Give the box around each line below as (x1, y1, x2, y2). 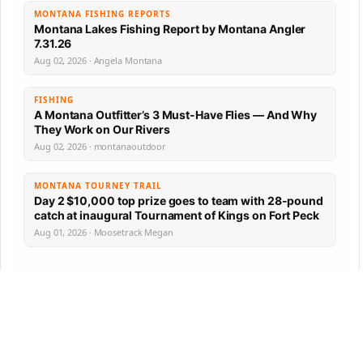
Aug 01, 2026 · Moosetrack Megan (34, 225, 173, 238)
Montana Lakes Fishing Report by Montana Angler (34, 21, 306, 36)
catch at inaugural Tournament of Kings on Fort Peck (34, 207, 319, 222)
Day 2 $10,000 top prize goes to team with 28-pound (34, 193, 323, 207)
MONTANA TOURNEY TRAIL (34, 179, 162, 191)
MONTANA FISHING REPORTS (34, 7, 171, 19)
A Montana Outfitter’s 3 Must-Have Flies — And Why (34, 107, 318, 122)
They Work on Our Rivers (34, 122, 170, 136)
